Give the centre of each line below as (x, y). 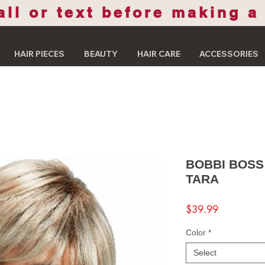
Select (205, 252)
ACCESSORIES (229, 54)
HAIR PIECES (39, 54)
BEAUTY (101, 54)
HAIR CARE (159, 54)
